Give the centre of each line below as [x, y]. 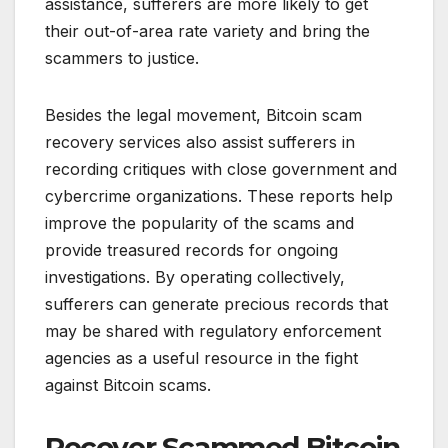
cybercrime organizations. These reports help [219, 195]
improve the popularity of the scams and [199, 222]
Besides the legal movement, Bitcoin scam [203, 114]
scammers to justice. [122, 57]
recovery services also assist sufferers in [200, 141]
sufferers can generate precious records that [216, 303]
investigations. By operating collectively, [195, 276]
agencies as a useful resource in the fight [201, 357]
